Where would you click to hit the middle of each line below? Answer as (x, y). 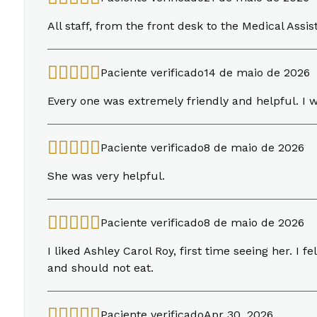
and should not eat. (100, 268)
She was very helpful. (106, 176)
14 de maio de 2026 (257, 73)
